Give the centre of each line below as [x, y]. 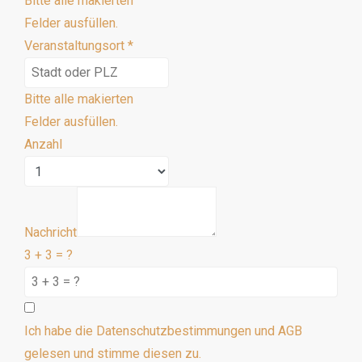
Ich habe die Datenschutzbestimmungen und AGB [163, 331]
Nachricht [51, 233]
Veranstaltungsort [74, 46]
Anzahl [43, 145]
